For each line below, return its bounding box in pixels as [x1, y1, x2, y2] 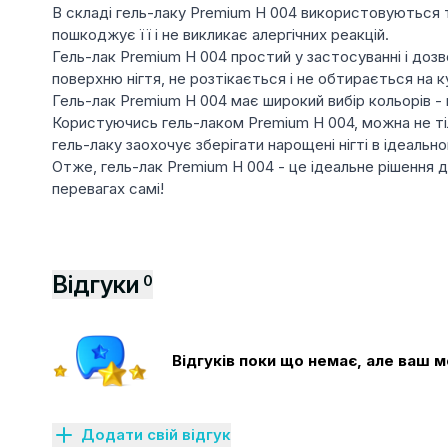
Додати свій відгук [81, 424, 231, 444]
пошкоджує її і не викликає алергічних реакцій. [52, 25, 389, 44]
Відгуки [52, 270, 139, 299]
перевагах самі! [52, 179, 164, 198]
